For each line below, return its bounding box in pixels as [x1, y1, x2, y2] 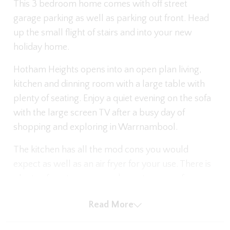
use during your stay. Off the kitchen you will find [13, 188, 205, 199]
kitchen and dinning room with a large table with [13, 79, 205, 90]
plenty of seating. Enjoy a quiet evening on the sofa [13, 93, 211, 104]
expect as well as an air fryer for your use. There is [13, 159, 211, 170]
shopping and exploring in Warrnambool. [13, 122, 178, 133]
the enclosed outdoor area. [13, 202, 120, 213]
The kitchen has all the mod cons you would [13, 145, 188, 156]
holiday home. [13, 42, 69, 53]
